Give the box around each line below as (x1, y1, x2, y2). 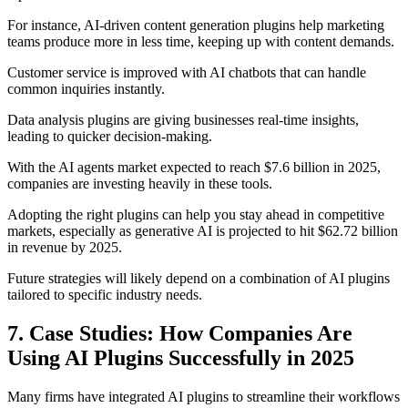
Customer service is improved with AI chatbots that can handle (7, 65, 366, 80)
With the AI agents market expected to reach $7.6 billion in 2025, (7, 159, 381, 175)
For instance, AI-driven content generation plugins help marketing (7, 17, 384, 33)
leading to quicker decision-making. (7, 128, 212, 144)
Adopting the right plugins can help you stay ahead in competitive (7, 207, 384, 222)
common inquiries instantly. (7, 81, 165, 97)
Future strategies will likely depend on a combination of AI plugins (7, 270, 390, 286)
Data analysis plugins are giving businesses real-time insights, (7, 112, 359, 127)
